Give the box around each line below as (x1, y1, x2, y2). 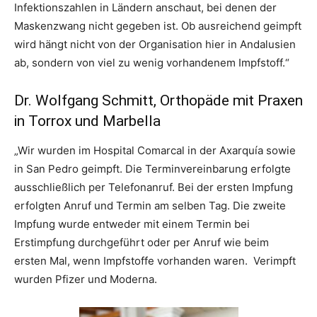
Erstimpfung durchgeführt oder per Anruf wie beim (14, 236, 269, 250)
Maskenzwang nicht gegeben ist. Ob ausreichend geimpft (14, 19, 301, 33)
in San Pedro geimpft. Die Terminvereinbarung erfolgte (14, 162, 291, 176)
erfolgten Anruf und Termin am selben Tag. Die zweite (14, 199, 286, 213)
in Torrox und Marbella (14, 113, 161, 130)
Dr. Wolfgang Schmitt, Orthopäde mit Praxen (14, 92, 303, 110)
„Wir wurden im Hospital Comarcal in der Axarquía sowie (14, 144, 296, 158)
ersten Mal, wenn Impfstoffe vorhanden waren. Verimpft (14, 254, 296, 268)
